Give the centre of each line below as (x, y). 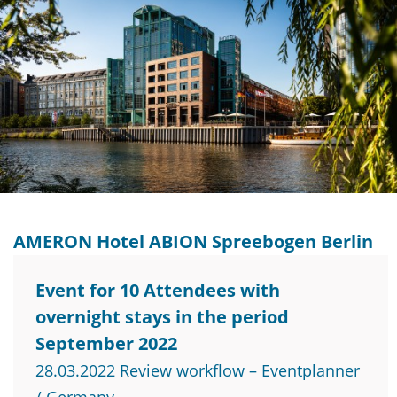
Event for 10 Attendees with (158, 291)
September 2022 (106, 344)
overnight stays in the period (162, 317)
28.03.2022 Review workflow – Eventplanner (198, 371)
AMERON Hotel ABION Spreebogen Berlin (193, 242)
